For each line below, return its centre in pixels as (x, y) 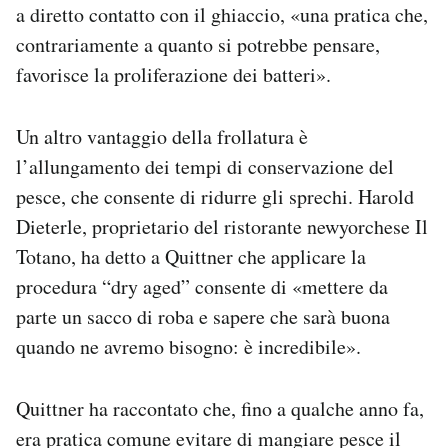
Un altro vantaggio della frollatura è (162, 137)
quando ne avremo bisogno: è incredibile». (188, 347)
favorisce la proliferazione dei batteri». (173, 75)
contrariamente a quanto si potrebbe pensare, (198, 45)
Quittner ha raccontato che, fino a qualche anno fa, (220, 409)
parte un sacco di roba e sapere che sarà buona (203, 317)
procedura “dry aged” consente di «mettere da (202, 287)
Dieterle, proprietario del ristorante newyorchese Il (222, 227)
